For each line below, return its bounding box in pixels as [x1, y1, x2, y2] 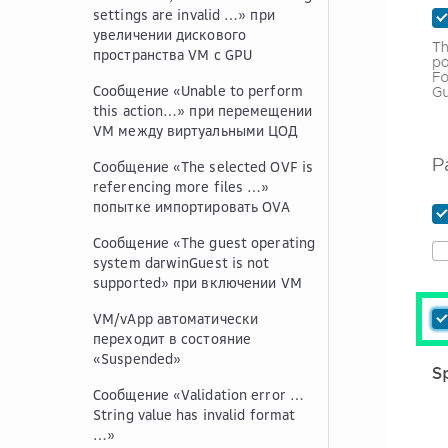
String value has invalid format [93, 406, 296, 423]
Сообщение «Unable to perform [93, 82, 303, 99]
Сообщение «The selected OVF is [93, 158, 313, 175]
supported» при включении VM [93, 274, 302, 291]
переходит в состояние [93, 330, 252, 347]
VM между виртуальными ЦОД [93, 122, 299, 139]
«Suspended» [93, 350, 182, 367]
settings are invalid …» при [93, 6, 275, 23]
